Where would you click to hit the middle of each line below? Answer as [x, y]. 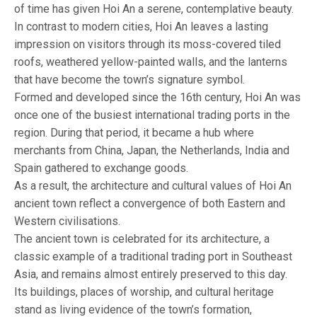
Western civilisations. [67, 221]
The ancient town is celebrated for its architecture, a [142, 238]
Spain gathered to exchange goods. [101, 168]
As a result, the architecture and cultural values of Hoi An [153, 185]
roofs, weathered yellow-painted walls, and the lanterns [151, 62]
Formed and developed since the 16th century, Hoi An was [157, 97]
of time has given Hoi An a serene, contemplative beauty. [154, 8]
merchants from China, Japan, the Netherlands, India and [152, 150]
